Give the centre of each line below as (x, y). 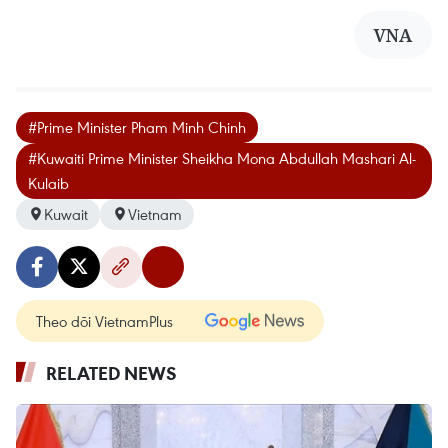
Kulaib (48, 182)
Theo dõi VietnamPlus (104, 320)
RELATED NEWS (111, 372)
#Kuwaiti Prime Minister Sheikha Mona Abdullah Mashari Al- (222, 157)
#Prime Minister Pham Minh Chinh (137, 126)
